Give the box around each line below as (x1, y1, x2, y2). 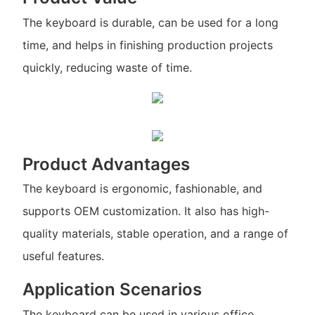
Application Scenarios (22, 279, 202, 300)
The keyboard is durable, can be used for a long (22, 15, 278, 30)
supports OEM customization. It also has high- (22, 204, 269, 219)
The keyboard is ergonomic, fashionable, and (22, 181, 262, 196)
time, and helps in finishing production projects (22, 37, 273, 52)
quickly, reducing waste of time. (22, 60, 192, 75)
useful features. (22, 249, 104, 264)
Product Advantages (22, 153, 190, 174)
